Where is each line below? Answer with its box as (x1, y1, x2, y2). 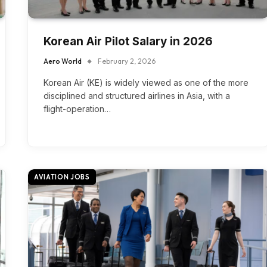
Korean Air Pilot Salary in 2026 (44, 34, 213, 48)
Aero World (44, 56, 82, 66)
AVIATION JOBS (34, 172, 90, 181)
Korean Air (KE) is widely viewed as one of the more (44, 77, 249, 88)
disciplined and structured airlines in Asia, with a (44, 90, 230, 101)
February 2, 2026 (98, 56, 156, 66)
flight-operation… (44, 103, 111, 114)
